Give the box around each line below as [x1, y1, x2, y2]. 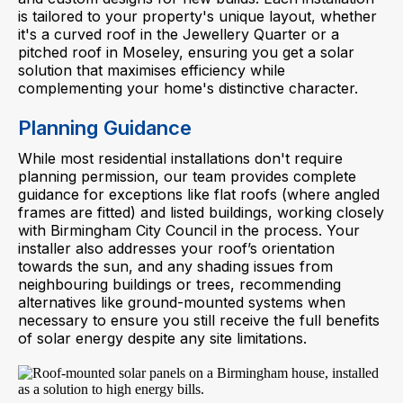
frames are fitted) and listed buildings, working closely [18, 203, 384, 221]
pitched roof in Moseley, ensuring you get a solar [18, 43, 354, 61]
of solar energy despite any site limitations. [18, 329, 307, 347]
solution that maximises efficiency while [18, 61, 285, 79]
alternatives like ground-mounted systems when [18, 293, 345, 311]
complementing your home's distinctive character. [18, 79, 358, 97]
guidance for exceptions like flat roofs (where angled [18, 185, 380, 203]
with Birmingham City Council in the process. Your [18, 221, 360, 239]
